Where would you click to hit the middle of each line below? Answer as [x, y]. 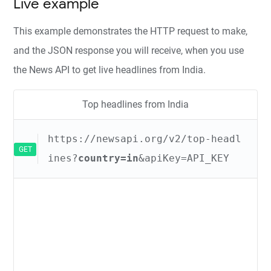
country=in [109, 158]
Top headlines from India [135, 104]
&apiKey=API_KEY [184, 158]
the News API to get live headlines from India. [110, 70]
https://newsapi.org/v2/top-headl [145, 139]
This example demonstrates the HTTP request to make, [131, 31]
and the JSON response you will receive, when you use [129, 51]
